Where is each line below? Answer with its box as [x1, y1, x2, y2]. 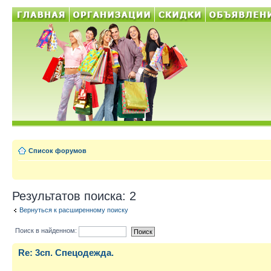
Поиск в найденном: [15, 227, 79, 235]
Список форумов [28, 147, 87, 154]
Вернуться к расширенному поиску [19, 206, 128, 214]
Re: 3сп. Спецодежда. [18, 247, 114, 258]
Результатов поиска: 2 [12, 189, 136, 203]
